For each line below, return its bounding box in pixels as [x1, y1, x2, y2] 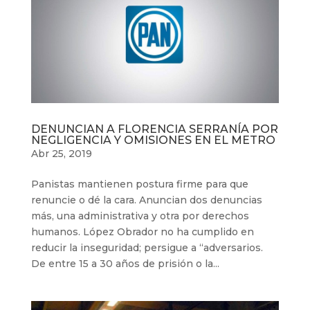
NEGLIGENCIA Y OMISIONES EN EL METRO [30, 134, 275, 147]
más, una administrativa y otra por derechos [30, 210, 249, 223]
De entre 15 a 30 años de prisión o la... [30, 257, 219, 271]
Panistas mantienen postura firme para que [30, 178, 248, 191]
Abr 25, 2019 [30, 147, 92, 161]
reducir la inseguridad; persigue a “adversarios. [30, 241, 263, 255]
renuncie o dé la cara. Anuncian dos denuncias [30, 194, 262, 207]
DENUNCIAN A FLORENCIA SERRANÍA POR [30, 122, 278, 136]
